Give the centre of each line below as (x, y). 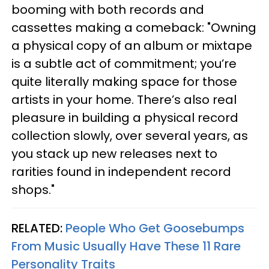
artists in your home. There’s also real (124, 100)
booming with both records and (108, 10)
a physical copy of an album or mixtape (132, 46)
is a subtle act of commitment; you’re (124, 64)
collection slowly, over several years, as (130, 136)
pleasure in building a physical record (125, 118)
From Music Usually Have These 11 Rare (126, 246)
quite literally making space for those (124, 82)
